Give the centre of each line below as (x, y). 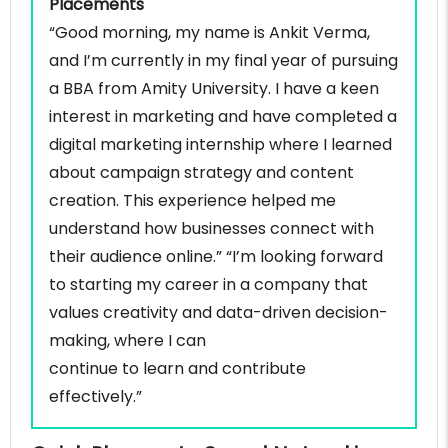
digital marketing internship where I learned (220, 145)
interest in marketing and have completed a (223, 117)
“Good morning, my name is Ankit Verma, (209, 33)
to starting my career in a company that (208, 285)
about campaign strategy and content (201, 173)
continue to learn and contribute (177, 369)
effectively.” (95, 397)
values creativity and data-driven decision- (218, 313)
